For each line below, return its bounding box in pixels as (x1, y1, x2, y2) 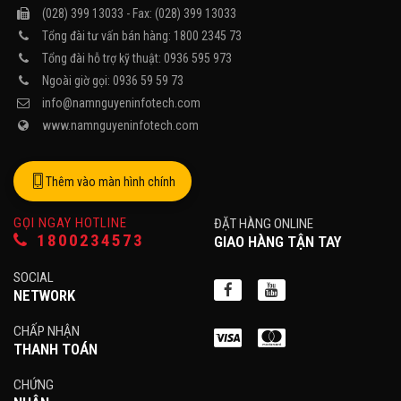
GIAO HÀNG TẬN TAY (214, 233, 342, 251)
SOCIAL (13, 269, 54, 286)
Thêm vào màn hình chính (46, 174, 175, 189)
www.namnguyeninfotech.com (42, 118, 199, 132)
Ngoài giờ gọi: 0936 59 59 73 (42, 73, 183, 88)
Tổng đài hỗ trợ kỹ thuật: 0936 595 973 (42, 51, 232, 65)
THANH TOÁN (13, 340, 98, 358)
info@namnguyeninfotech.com (42, 96, 200, 110)
